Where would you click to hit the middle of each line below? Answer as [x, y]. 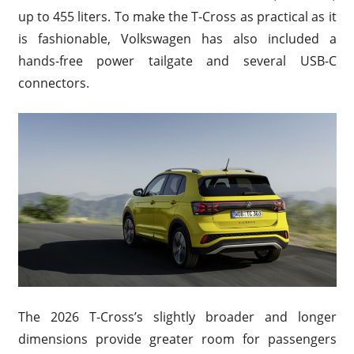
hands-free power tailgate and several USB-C [177, 61]
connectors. [53, 83]
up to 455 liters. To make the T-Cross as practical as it [177, 17]
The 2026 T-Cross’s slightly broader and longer [177, 316]
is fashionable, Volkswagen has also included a [177, 39]
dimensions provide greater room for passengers [177, 339]
